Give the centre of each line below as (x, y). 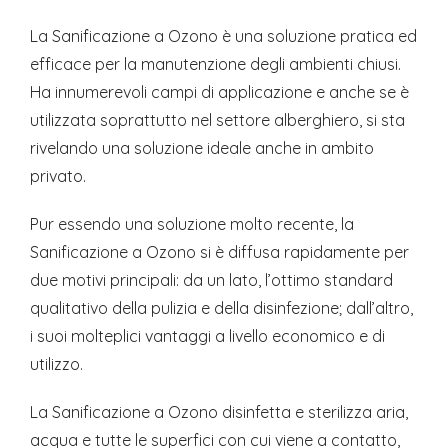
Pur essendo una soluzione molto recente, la (192, 224)
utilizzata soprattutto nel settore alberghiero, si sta (217, 120)
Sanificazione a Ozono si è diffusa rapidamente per (219, 252)
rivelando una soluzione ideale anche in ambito (202, 148)
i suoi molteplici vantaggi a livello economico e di (207, 336)
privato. (58, 176)
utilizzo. (56, 364)
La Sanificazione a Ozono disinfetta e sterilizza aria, (219, 412)
